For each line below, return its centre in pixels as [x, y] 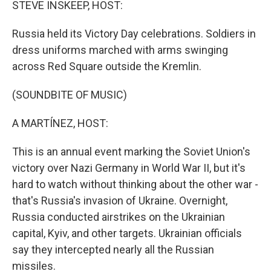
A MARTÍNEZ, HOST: [60, 123]
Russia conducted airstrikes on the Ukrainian [119, 217]
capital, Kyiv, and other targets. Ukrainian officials [127, 233]
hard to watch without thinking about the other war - [135, 184]
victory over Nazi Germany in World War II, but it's [129, 168]
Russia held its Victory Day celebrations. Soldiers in [134, 34]
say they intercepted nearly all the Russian [113, 250]
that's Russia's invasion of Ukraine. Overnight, [120, 201]
